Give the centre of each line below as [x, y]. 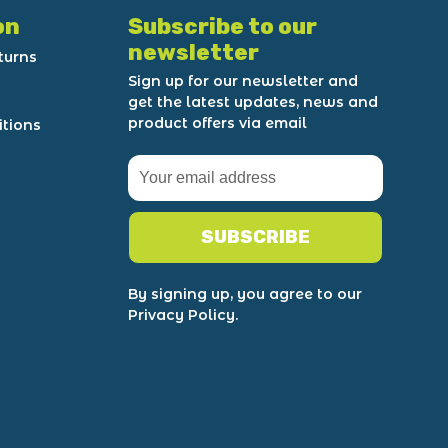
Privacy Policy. [183, 315]
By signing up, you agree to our [245, 294]
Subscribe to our [223, 26]
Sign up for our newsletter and [243, 81]
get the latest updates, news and [253, 102]
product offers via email [218, 123]
